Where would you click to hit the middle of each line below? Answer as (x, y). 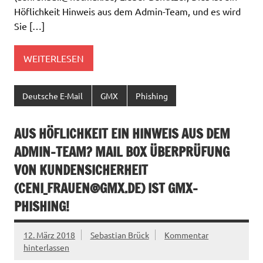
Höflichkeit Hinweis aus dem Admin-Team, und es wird (127, 11)
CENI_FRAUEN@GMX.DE (80, 188)
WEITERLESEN (54, 58)
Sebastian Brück (119, 235)
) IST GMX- (169, 188)
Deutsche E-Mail (53, 95)
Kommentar (187, 235)
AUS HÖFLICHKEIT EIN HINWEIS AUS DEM (122, 134)
